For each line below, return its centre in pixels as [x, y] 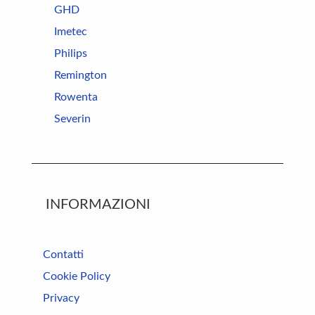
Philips [71, 53]
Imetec [71, 32]
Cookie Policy [77, 276]
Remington [81, 75]
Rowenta [76, 97]
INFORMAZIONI [98, 205]
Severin [72, 119]
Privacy [61, 298]
